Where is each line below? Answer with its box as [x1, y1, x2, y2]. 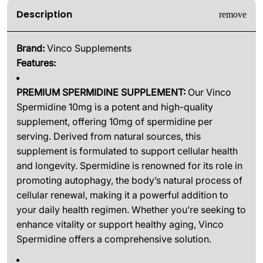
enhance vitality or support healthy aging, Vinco [16, 218, 224, 230]
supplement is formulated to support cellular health [16, 145, 238, 157]
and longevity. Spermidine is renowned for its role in [16, 160, 242, 171]
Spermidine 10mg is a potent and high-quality [16, 101, 213, 113]
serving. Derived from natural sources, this [16, 130, 201, 142]
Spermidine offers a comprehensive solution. [16, 233, 211, 245]
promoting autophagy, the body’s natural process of [16, 174, 242, 186]
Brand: [16, 42, 45, 54]
